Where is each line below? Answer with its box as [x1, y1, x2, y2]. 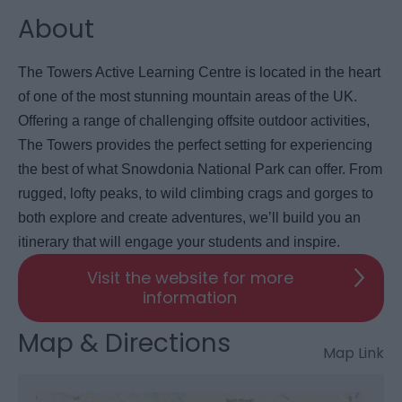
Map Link [323, 342, 384, 363]
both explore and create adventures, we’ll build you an [18, 209, 361, 225]
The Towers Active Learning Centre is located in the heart [18, 64, 380, 80]
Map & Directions [18, 325, 231, 361]
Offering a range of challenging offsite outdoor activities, [18, 112, 370, 128]
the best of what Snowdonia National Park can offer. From [18, 161, 382, 177]
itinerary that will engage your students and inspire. [18, 233, 340, 249]
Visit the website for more [86, 266, 293, 289]
